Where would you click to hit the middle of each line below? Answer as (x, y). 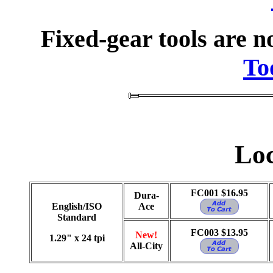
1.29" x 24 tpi (77, 238)
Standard (77, 218)
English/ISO (77, 207)
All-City (146, 246)
